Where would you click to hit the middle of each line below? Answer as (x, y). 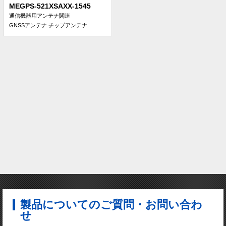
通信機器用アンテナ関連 (40, 15)
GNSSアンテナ (28, 25)
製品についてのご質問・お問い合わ (111, 205)
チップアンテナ (68, 25)
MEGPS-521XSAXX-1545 (50, 6)
